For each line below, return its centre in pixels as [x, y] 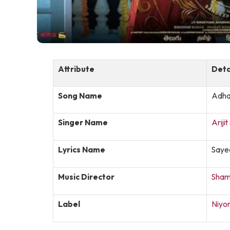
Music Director [86, 177]
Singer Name [83, 122]
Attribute [76, 69]
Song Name [80, 96]
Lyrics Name [82, 150]
